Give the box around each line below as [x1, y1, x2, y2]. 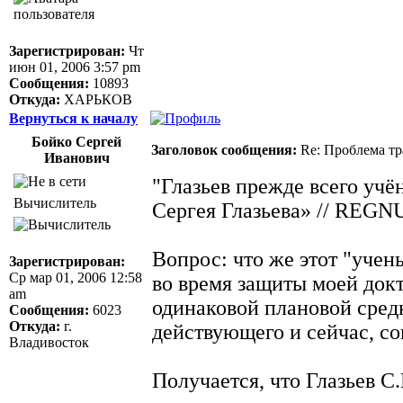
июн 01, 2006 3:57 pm [9, 58, 140, 75]
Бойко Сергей [31, 133, 121, 149]
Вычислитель [13, 194, 96, 210]
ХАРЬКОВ [60, 91, 132, 107]
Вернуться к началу [9, 110, 138, 126]
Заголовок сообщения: [151, 141, 297, 157]
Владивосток [9, 334, 89, 350]
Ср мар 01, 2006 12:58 [9, 269, 142, 285]
